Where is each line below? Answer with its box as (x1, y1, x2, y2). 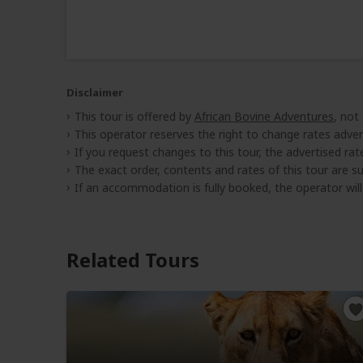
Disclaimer (66, 84, 123, 100)
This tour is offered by (75, 108, 194, 124)
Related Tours (66, 246, 199, 273)
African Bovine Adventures (194, 108, 334, 124)
